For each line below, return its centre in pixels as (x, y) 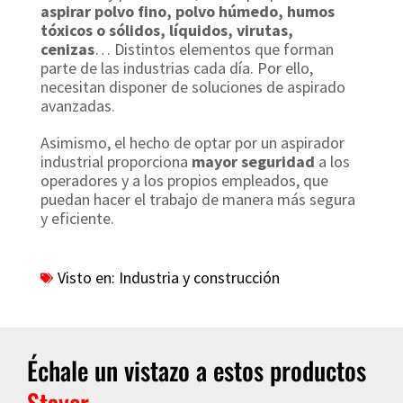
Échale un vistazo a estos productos (197, 370)
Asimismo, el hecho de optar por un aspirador (193, 143)
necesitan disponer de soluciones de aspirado (193, 87)
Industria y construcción (199, 278)
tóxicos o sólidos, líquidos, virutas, (167, 30)
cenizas (67, 49)
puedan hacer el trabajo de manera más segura (198, 199)
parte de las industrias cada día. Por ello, (177, 68)
